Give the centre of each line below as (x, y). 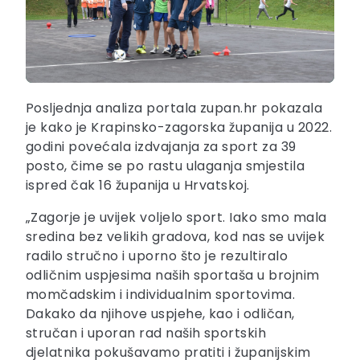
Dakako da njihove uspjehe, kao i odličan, (160, 314)
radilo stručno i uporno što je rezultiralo (157, 256)
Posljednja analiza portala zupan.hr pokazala (174, 108)
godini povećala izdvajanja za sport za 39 (161, 147)
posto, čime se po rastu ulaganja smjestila (166, 166)
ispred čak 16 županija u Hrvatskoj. (138, 186)
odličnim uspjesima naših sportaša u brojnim (173, 276)
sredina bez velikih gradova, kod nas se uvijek (176, 237)
